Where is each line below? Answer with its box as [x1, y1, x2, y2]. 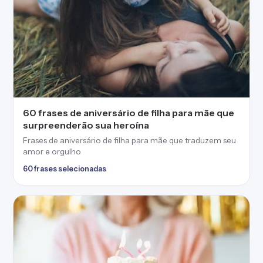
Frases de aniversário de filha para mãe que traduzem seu [23, 135, 236, 145]
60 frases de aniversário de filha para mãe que [23, 106, 234, 119]
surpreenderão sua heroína [23, 119, 149, 131]
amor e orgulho [23, 146, 81, 156]
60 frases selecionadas [23, 164, 106, 173]
